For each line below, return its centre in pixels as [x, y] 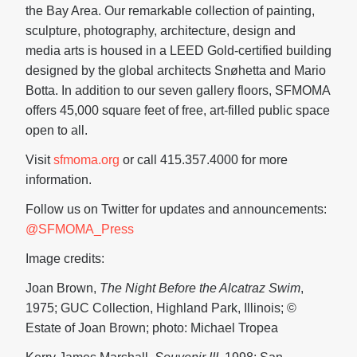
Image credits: [65, 259]
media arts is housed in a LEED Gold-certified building [178, 51]
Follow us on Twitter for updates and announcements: [176, 210]
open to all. [57, 131]
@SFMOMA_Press [80, 229]
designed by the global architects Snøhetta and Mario [176, 71]
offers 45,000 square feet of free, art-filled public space [178, 111]
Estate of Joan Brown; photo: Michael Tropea [152, 328]
